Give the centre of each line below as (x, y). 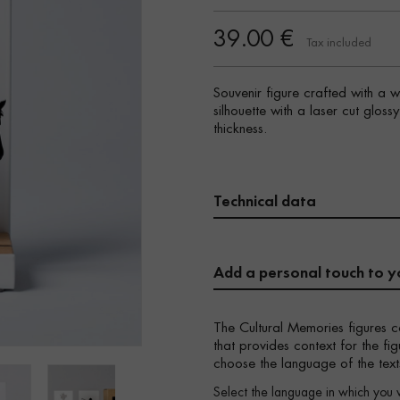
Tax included (339, 43)
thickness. (240, 129)
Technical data (265, 200)
